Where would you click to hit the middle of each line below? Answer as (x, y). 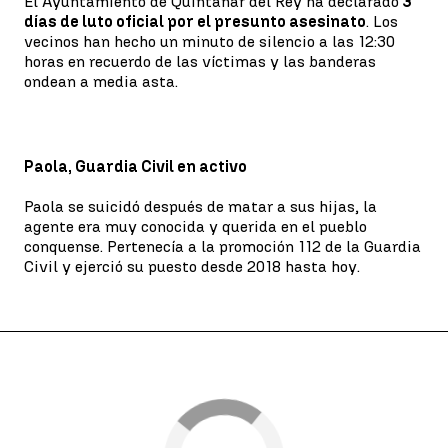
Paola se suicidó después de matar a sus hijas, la (200, 206)
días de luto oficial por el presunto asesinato (195, 21)
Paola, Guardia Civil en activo (135, 166)
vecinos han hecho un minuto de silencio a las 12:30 (209, 41)
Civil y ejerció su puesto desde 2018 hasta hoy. (192, 266)
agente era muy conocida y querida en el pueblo (195, 226)
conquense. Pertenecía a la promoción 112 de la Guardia (222, 246)
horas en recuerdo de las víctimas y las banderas (200, 61)
